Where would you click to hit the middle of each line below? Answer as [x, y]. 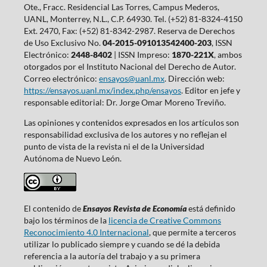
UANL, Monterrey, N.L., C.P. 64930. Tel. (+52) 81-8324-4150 [133, 19]
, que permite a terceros [192, 232]
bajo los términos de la [66, 221]
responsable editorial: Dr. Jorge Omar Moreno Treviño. [125, 103]
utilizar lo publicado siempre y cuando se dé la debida [122, 244]
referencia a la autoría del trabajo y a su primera [112, 256]
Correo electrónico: [61, 79]
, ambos [228, 55]
